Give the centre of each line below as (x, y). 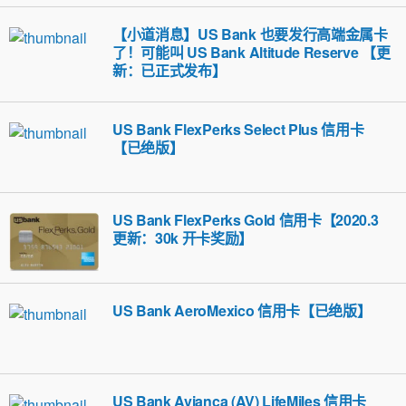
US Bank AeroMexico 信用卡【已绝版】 (242, 310)
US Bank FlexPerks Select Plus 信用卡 (238, 129)
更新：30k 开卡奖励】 (183, 238)
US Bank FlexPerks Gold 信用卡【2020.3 (246, 220)
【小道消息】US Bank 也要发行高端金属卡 (250, 34)
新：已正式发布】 (169, 70)
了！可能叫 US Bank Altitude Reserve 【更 (251, 52)
